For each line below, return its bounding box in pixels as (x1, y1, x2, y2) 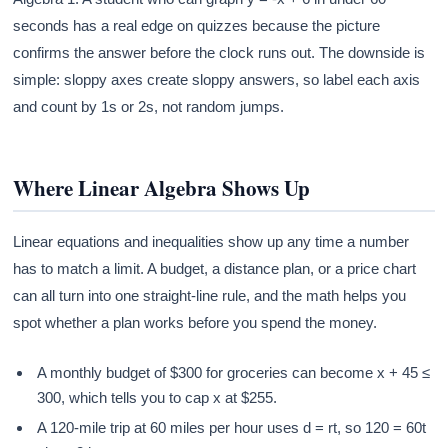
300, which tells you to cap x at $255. (37, 388, 278, 406)
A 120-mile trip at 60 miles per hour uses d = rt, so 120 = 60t (37, 418, 427, 436)
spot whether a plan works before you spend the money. (13, 313, 378, 331)
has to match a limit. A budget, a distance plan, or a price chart (13, 259, 417, 277)
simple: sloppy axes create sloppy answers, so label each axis (13, 70, 421, 88)
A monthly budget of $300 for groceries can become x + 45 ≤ (37, 363, 431, 381)
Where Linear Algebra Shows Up (13, 172, 311, 203)
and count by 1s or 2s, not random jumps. (13, 97, 285, 115)
